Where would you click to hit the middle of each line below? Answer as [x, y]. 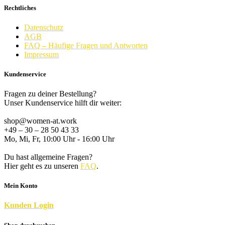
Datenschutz [44, 27]
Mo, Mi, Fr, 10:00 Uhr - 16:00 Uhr [59, 139]
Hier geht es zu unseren [42, 166]
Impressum [41, 54]
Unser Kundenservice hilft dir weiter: [63, 103]
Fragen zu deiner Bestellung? [50, 94]
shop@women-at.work [40, 121]
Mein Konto [21, 186]
